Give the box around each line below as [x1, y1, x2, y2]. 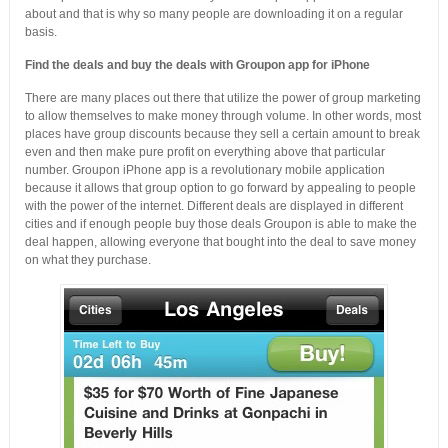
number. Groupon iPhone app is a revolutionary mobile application [24, 163, 385, 177]
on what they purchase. [24, 253, 151, 267]
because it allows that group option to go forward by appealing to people [24, 181, 416, 195]
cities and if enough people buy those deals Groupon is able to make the [24, 217, 417, 231]
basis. [24, 25, 57, 39]
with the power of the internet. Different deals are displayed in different [24, 199, 403, 213]
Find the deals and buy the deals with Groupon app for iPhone [24, 58, 370, 72]
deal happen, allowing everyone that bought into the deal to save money [24, 235, 416, 249]
